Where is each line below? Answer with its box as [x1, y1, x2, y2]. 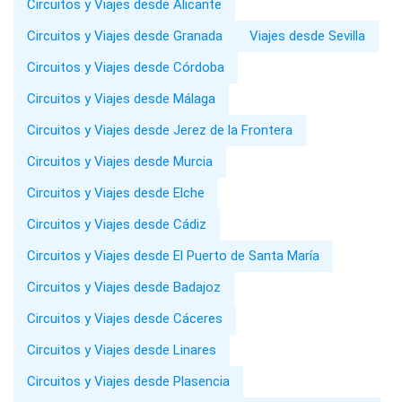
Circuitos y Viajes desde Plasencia [27, 373, 230, 390]
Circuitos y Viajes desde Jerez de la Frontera [27, 122, 293, 139]
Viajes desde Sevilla [249, 28, 365, 45]
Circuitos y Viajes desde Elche [27, 185, 205, 202]
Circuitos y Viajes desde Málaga [27, 91, 215, 108]
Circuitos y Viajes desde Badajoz [27, 279, 221, 296]
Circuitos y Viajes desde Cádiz [27, 216, 206, 233]
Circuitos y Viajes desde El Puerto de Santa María [27, 248, 319, 265]
